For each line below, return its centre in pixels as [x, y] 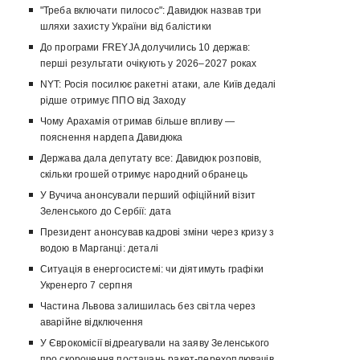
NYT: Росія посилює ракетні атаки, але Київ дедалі [158, 85]
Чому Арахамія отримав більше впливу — [137, 122]
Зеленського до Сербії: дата [106, 212]
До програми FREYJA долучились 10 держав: [145, 48]
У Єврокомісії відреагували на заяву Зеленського [155, 344]
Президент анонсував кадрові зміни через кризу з [157, 233]
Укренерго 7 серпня [86, 286]
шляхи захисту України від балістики [125, 27]
